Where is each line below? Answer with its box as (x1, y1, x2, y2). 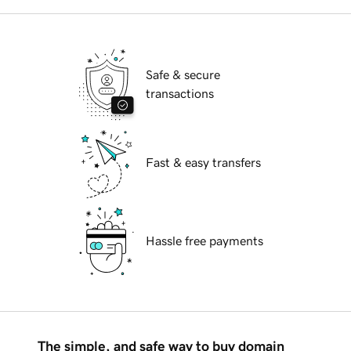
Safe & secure (146, 68, 220, 81)
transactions (146, 87, 214, 100)
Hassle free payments (146, 234, 263, 248)
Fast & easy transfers (146, 156, 261, 169)
